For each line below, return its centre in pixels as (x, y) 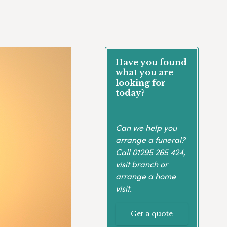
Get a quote (152, 214)
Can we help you (146, 127)
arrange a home (145, 176)
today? (130, 93)
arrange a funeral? (150, 139)
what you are (144, 73)
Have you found (151, 63)
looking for (140, 83)
